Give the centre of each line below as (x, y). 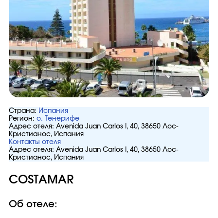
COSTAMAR (41, 180)
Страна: (23, 111)
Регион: (22, 119)
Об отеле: (33, 204)
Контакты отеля (35, 142)
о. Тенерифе (58, 119)
